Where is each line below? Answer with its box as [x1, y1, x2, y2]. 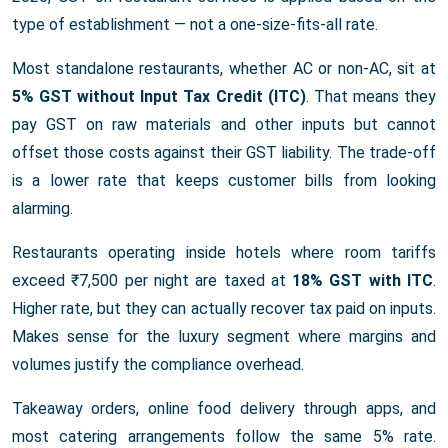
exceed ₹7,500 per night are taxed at [12, 271, 293, 291]
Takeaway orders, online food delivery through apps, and [12, 399, 436, 419]
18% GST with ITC [292, 271, 434, 291]
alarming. [12, 199, 73, 219]
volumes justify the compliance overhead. [12, 355, 304, 375]
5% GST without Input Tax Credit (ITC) [12, 87, 306, 107]
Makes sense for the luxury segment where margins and [12, 327, 436, 347]
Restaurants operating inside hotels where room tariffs [12, 243, 436, 263]
